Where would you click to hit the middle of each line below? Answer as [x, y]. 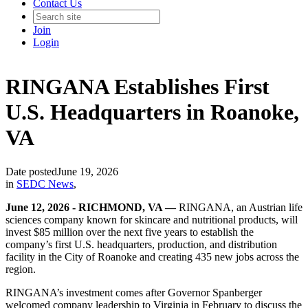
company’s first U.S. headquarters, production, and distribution [141, 244]
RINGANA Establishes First [137, 87]
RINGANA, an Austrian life [239, 207]
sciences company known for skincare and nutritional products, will [152, 219]
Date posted [31, 171]
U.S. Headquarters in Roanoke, [152, 112]
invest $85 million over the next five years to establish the [130, 232]
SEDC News [45, 184]
